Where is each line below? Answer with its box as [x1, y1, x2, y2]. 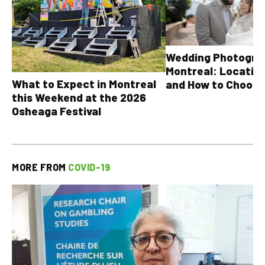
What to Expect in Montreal [12, 77, 156, 91]
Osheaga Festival [12, 104, 101, 118]
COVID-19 [68, 161, 110, 173]
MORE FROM [12, 161, 68, 173]
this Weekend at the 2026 [12, 91, 146, 105]
